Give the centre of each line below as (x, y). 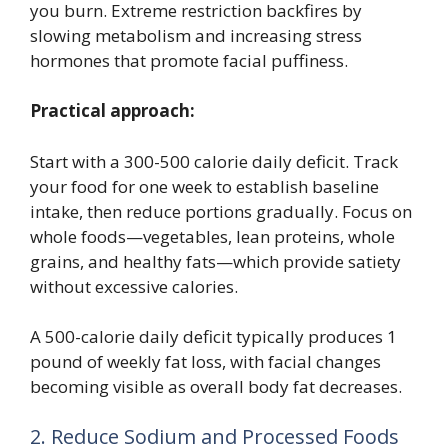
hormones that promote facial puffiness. (189, 60)
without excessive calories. (134, 286)
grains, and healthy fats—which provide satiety (215, 261)
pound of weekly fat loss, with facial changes (205, 362)
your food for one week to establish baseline (204, 186)
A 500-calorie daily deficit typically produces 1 (213, 337)
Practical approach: (112, 111)
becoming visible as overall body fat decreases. (216, 387)
